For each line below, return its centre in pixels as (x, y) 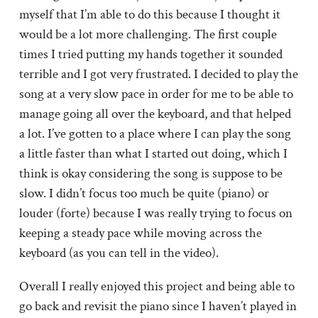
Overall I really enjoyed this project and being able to (157, 286)
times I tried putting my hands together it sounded (150, 54)
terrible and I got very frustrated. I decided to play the (158, 74)
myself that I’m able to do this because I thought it (149, 14)
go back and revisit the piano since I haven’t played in (158, 306)
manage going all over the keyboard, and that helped (155, 114)
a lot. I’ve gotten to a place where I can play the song (155, 133)
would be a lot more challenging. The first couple (148, 34)
